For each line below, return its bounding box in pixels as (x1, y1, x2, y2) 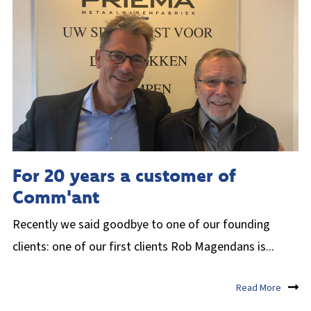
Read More (236, 280, 281, 295)
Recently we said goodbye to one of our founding (12, 216, 270, 234)
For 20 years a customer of (12, 164, 236, 187)
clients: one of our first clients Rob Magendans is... (12, 238, 274, 256)
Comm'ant (12, 185, 99, 209)
